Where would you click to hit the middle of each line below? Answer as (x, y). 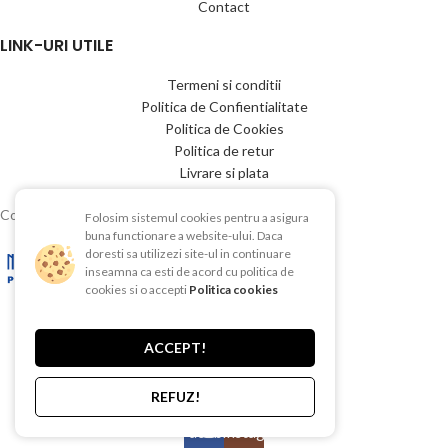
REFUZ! (175, 396)
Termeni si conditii (224, 84)
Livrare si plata (224, 172)
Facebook (215, 431)
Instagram (257, 431)
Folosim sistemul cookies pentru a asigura (197, 217)
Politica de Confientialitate (224, 106)
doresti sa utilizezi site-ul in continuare (188, 253)
